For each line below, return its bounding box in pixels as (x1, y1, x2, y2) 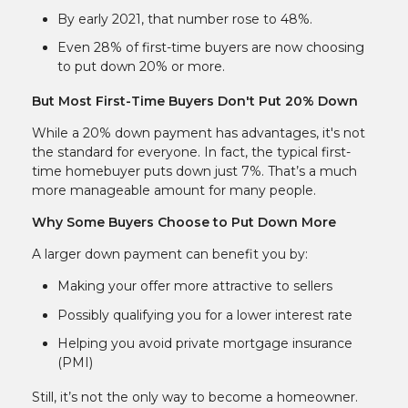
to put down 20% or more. (57, 58, 225, 76)
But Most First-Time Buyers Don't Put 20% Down (32, 93, 358, 110)
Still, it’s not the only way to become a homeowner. (32, 388, 358, 405)
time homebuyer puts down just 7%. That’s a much (32, 163, 357, 180)
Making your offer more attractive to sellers (57, 278, 332, 295)
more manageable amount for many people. (32, 182, 316, 199)
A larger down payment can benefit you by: (32, 246, 308, 263)
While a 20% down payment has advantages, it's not (32, 125, 365, 142)
